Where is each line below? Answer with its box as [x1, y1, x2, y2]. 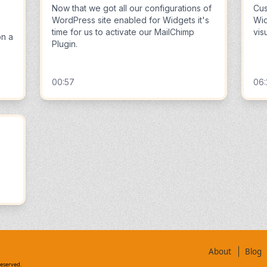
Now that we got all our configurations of [51, 3, 212, 13]
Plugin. [51, 39, 77, 49]
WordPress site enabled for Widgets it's [51, 15, 209, 25]
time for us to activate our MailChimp [51, 27, 194, 37]
